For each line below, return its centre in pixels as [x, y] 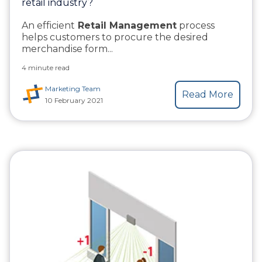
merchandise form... [67, 49]
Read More [208, 94]
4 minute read [46, 67]
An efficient [48, 25]
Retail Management [126, 25]
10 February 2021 [74, 100]
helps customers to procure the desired [115, 37]
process [196, 25]
